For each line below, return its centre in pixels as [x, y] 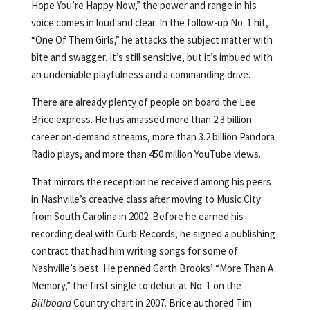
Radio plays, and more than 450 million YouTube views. [146, 154]
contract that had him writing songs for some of [134, 251]
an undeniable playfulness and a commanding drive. [140, 74]
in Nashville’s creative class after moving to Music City [146, 199]
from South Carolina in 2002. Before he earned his [137, 216]
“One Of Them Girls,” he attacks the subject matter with [152, 40]
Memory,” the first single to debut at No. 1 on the [136, 285]
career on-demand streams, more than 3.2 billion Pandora [153, 137]
